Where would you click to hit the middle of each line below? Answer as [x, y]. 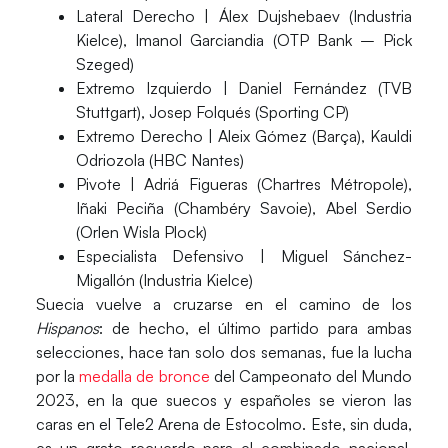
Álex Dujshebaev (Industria [311, 16]
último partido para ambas [315, 328]
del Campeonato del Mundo [311, 376]
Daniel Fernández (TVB [320, 88]
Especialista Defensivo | [170, 256]
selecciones [77, 352]
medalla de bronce [144, 376]
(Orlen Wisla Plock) [141, 232]
